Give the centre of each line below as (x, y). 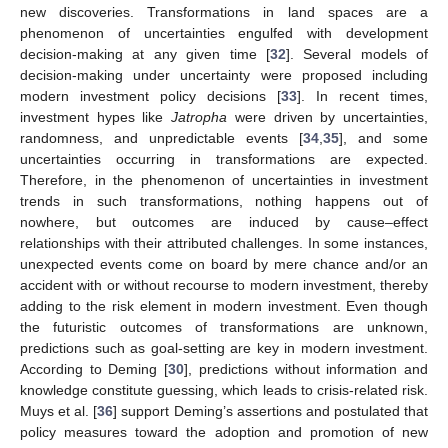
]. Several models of (356, 54)
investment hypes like (96, 117)
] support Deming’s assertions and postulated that (271, 411)
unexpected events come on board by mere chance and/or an (224, 264)
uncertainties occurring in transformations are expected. (224, 159)
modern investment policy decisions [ (150, 96)
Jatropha (199, 117)
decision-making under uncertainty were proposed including (224, 75)
